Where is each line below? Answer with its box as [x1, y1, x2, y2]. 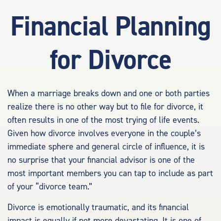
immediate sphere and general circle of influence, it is [7, 141, 205, 152]
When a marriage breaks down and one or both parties [7, 88, 210, 99]
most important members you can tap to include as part [7, 168, 213, 179]
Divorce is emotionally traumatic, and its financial [7, 202, 189, 213]
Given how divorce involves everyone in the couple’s [7, 128, 201, 139]
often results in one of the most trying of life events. [7, 114, 199, 126]
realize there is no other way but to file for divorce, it [7, 101, 203, 112]
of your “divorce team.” [7, 181, 92, 192]
